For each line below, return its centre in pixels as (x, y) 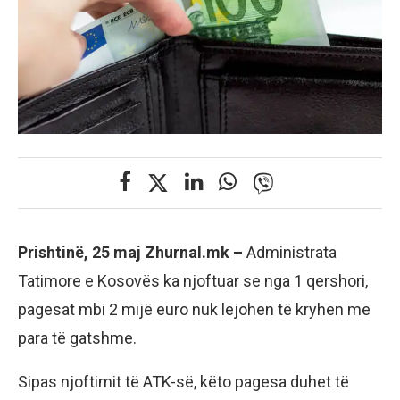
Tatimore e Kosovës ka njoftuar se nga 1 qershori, (193, 281)
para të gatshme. (77, 338)
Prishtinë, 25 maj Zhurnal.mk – (132, 253)
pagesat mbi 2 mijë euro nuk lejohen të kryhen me (194, 310)
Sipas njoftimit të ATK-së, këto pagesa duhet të (183, 382)
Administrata (292, 253)
